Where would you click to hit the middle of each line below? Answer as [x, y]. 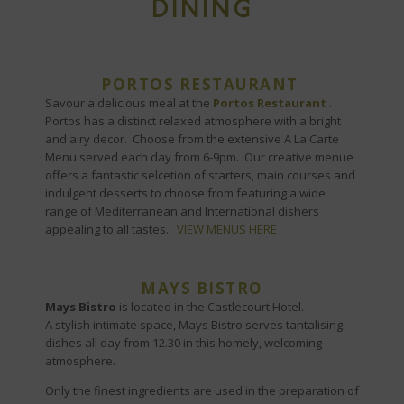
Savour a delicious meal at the [128, 103]
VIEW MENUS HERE [227, 229]
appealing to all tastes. [111, 229]
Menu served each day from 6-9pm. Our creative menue [199, 157]
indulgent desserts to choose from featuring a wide [185, 193]
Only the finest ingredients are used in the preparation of [202, 390]
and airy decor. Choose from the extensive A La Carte [192, 139]
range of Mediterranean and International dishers [182, 211]
